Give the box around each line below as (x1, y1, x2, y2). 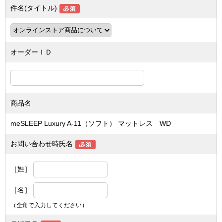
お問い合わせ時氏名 (10, 140, 73, 148)
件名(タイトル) (10, 4, 57, 12)
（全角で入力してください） (10, 202, 88, 209)
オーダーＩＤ (10, 48, 52, 56)
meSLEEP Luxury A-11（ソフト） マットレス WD (10, 119, 171, 127)
